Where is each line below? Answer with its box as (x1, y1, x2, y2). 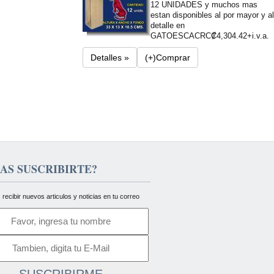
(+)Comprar (144, 53, 190, 62)
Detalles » (90, 53, 129, 62)
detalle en (150, 21, 185, 30)
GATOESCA (150, 31, 194, 40)
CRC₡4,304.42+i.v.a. (194, 31, 269, 40)
